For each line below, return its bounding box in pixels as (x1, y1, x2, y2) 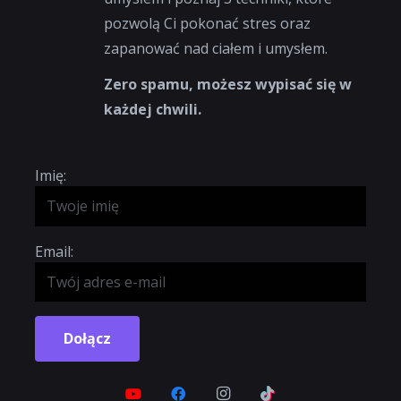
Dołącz (64, 328, 111, 349)
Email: (35, 241, 73, 261)
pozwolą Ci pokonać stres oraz (104, 13, 311, 33)
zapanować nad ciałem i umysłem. (104, 38, 328, 58)
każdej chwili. (104, 98, 202, 119)
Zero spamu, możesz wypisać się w (104, 73, 353, 94)
